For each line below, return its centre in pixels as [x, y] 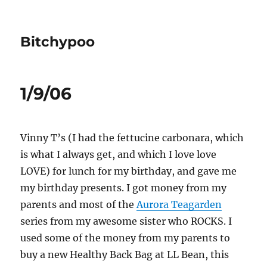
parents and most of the [79, 204]
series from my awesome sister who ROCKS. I [126, 221]
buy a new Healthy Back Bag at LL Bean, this [125, 254]
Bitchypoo [58, 42]
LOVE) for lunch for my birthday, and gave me [129, 171]
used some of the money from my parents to [125, 238]
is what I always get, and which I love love [119, 154]
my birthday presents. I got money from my [124, 188]
